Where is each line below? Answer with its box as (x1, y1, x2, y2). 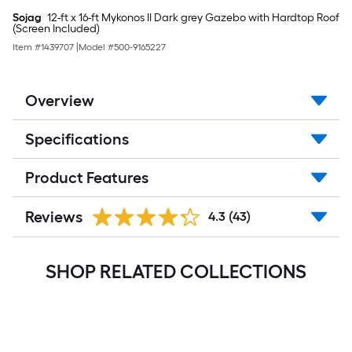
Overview (25, 91, 94, 110)
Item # (13, 42, 41, 53)
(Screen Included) (13, 22, 100, 35)
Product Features (25, 168, 148, 187)
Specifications (25, 130, 129, 148)
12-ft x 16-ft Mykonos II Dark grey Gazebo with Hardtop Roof (45, 11, 339, 24)
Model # (79, 42, 114, 53)
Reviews (25, 207, 82, 226)
